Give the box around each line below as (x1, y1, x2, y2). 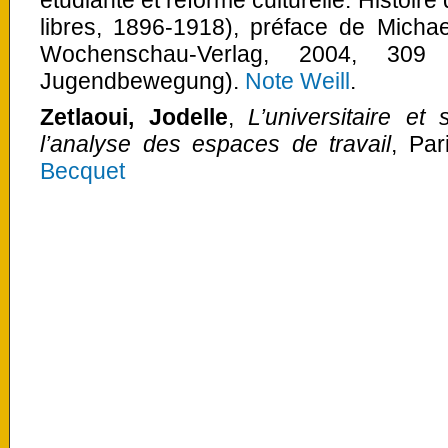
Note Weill (245, 67, 350, 94)
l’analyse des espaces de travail (40, 130, 391, 157)
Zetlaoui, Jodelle (40, 103, 228, 130)
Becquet (40, 157, 125, 184)
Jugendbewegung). (40, 67, 245, 94)
